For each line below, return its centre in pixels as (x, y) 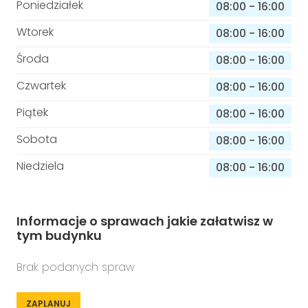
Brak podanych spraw (76, 267)
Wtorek (35, 32)
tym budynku (59, 235)
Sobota (37, 139)
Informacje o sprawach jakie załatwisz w (145, 221)
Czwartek (41, 86)
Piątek (32, 112)
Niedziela (40, 166)
